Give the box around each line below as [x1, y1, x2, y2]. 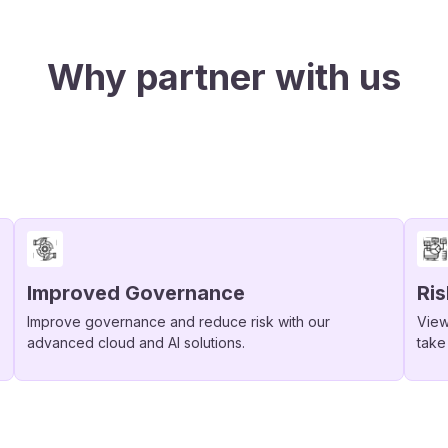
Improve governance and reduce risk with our [27, 313, 330, 330]
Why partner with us [47, 55, 401, 99]
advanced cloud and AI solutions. [27, 334, 245, 351]
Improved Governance [27, 281, 245, 305]
